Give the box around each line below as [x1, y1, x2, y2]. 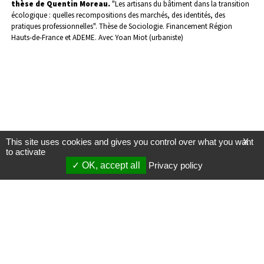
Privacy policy [148, 160, 203, 170]
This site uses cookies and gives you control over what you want [6, 137, 253, 147]
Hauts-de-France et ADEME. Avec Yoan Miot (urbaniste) [11, 32, 183, 43]
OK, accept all [79, 160, 140, 170]
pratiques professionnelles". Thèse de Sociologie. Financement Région [11, 21, 232, 32]
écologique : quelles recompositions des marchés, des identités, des [11, 10, 225, 21]
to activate [6, 147, 45, 157]
